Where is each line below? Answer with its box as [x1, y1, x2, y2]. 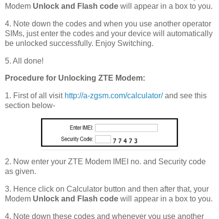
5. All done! [5, 56, 44, 65]
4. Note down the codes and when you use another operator [5, 19, 211, 28]
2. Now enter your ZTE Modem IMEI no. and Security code [5, 157, 206, 166]
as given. [5, 167, 36, 175]
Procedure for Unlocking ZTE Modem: [5, 74, 145, 83]
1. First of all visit [5, 91, 65, 100]
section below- [5, 101, 55, 110]
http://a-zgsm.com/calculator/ [65, 91, 163, 100]
